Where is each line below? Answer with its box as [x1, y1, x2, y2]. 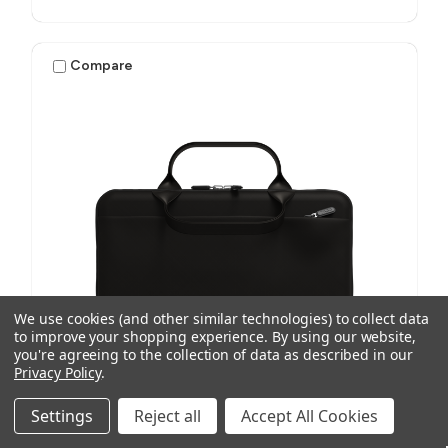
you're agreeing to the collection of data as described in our [14, 345, 413, 364]
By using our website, [272, 327, 417, 346]
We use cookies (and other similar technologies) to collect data [14, 309, 429, 328]
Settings [31, 405, 93, 427]
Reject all [134, 405, 201, 427]
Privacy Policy [14, 363, 102, 382]
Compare [70, 57, 134, 75]
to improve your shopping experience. [14, 327, 273, 346]
